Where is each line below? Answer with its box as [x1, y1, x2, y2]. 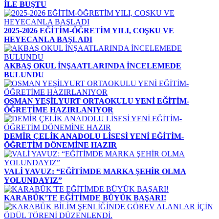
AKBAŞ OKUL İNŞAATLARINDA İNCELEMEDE [4, 61, 181, 70]
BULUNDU [4, 70, 44, 79]
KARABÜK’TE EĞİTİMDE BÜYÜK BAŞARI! [4, 193, 166, 202]
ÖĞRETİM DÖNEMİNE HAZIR [4, 140, 117, 149]
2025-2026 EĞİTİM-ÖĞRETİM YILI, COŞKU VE [4, 26, 174, 35]
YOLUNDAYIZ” [4, 175, 62, 184]
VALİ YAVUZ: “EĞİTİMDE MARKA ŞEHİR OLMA [4, 167, 186, 175]
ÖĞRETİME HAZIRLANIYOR [4, 105, 113, 114]
